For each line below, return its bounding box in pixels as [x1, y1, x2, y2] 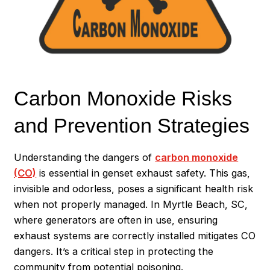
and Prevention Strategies [14, 114, 250, 137]
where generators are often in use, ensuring [14, 213, 218, 226]
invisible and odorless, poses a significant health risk [14, 182, 254, 195]
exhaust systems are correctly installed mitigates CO [14, 229, 256, 242]
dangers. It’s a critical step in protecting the [14, 245, 214, 257]
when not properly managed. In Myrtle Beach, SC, [14, 198, 248, 210]
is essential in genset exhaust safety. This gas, [36, 166, 251, 179]
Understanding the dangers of [14, 151, 155, 163]
